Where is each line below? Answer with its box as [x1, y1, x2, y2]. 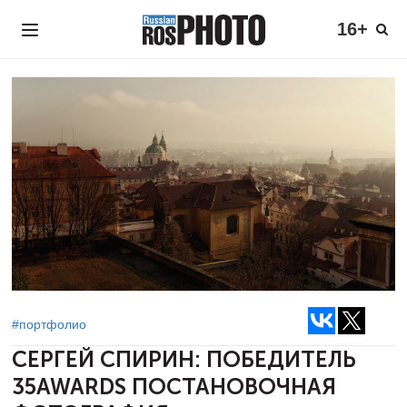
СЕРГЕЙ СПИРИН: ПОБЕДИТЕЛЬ [12, 347, 356, 372]
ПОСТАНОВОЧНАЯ [132, 374, 336, 400]
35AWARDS [12, 374, 132, 400]
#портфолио [12, 317, 86, 332]
